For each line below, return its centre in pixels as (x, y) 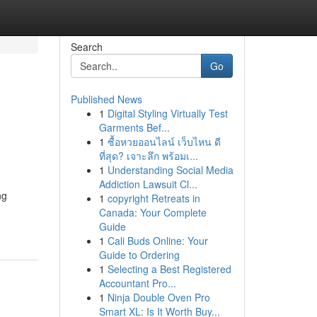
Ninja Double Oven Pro (158, 297)
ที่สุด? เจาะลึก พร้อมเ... (148, 156)
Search (86, 47)
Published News (106, 99)
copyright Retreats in (154, 198)
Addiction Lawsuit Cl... (148, 184)
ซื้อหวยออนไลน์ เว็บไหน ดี (164, 142)
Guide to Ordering (139, 255)
